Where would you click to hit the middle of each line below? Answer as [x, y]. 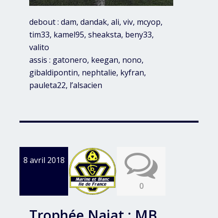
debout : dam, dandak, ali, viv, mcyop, [96, 22]
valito [39, 47]
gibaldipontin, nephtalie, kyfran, [88, 73]
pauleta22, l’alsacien [66, 85]
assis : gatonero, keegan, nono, [86, 60]
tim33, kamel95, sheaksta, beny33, [91, 35]
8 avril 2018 [44, 160]
